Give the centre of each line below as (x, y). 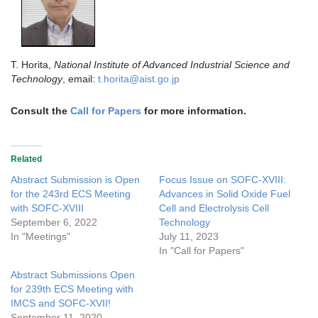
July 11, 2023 (189, 236)
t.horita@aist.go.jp (139, 78)
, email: (80, 78)
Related (26, 159)
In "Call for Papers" (202, 250)
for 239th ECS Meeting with (72, 289)
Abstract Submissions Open (73, 274)
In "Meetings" (40, 236)
